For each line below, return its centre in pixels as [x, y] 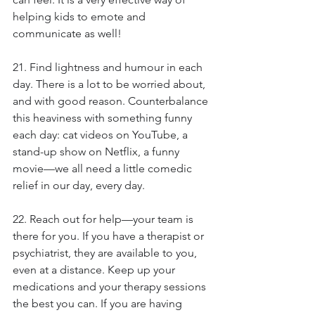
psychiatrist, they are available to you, [106, 253]
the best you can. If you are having [99, 303]
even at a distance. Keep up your [95, 270]
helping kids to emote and [81, 17]
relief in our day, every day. [79, 185]
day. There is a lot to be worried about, [110, 84]
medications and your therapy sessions [111, 287]
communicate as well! [67, 33]
